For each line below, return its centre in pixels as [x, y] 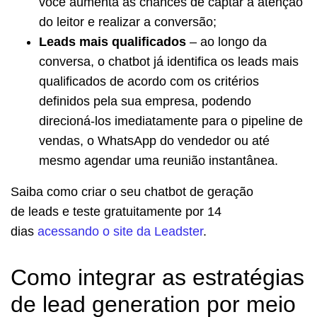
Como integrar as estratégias [157, 278]
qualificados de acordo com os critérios [149, 82]
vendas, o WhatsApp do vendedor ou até [154, 141]
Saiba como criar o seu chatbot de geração [132, 192]
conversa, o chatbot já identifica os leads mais [169, 62]
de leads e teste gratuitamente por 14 [116, 212]
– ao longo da [228, 42]
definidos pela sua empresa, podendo [145, 102]
